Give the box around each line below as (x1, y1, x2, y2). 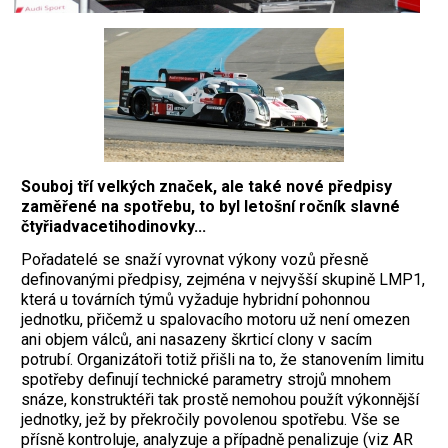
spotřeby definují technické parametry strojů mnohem (21, 369, 391, 389)
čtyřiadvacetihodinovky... (21, 216, 206, 236)
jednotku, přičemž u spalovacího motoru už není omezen (21, 309, 410, 329)
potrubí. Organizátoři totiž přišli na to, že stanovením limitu (21, 349, 424, 369)
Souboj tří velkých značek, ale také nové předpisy (21, 176, 392, 196)
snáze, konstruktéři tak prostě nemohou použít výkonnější (21, 389, 419, 409)
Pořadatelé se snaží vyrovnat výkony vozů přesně (21, 249, 368, 269)
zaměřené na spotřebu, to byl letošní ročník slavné (21, 196, 400, 216)
